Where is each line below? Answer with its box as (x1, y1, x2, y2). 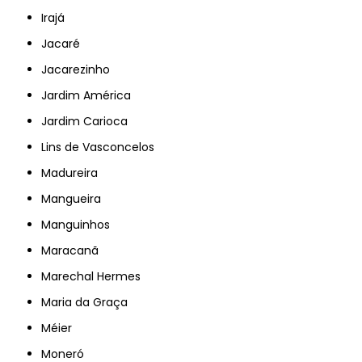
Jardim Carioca (47, 112, 128, 129)
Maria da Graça (51, 293, 128, 310)
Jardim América (47, 86, 132, 103)
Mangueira (51, 190, 102, 207)
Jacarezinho (47, 61, 111, 78)
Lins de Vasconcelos (46, 138, 155, 155)
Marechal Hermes (51, 267, 141, 284)
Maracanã (51, 242, 99, 259)
